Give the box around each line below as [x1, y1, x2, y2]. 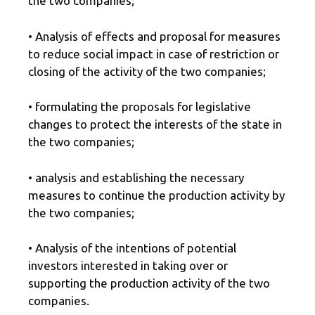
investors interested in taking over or [28, 259, 228, 273]
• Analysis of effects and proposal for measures [28, 29, 281, 43]
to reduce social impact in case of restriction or [28, 46, 279, 60]
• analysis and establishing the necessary [28, 170, 244, 184]
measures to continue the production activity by [28, 188, 285, 202]
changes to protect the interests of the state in [28, 117, 282, 131]
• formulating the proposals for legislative [28, 100, 251, 114]
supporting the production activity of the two [28, 276, 270, 290]
